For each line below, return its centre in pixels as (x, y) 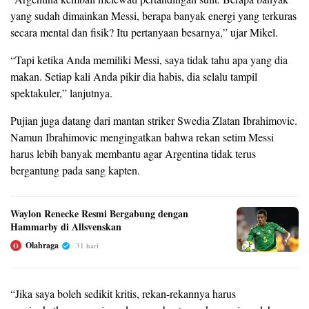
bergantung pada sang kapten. (75, 170)
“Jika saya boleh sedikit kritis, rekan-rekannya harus (123, 294)
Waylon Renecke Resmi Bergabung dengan (99, 214)
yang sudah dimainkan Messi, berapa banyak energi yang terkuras (153, 16)
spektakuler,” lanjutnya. (61, 93)
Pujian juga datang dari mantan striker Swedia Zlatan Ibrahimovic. (154, 121)
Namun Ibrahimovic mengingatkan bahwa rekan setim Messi (142, 137)
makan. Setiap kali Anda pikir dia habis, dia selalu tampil (134, 77)
